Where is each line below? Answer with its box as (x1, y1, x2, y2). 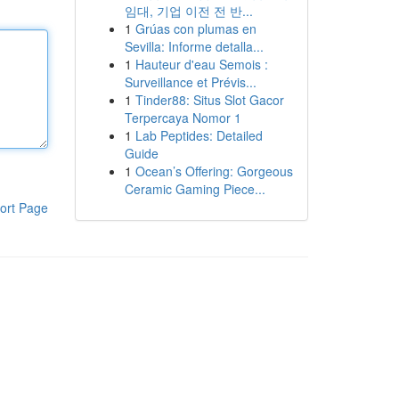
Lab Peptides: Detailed (134, 126, 263, 144)
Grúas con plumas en (134, 20, 256, 37)
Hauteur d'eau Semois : (134, 55, 268, 73)
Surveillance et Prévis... (124, 73, 256, 91)
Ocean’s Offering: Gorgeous (134, 162, 293, 180)
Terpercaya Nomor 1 (124, 109, 241, 126)
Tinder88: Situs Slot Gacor (134, 91, 284, 109)
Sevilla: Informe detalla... (124, 37, 264, 55)
